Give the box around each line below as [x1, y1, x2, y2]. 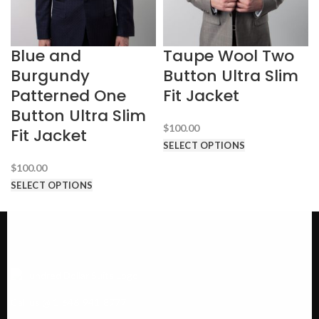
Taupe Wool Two [163, 45, 294, 68]
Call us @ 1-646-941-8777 [11, 296, 126, 309]
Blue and [11, 45, 81, 68]
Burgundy [11, 65, 90, 88]
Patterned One [11, 85, 126, 108]
